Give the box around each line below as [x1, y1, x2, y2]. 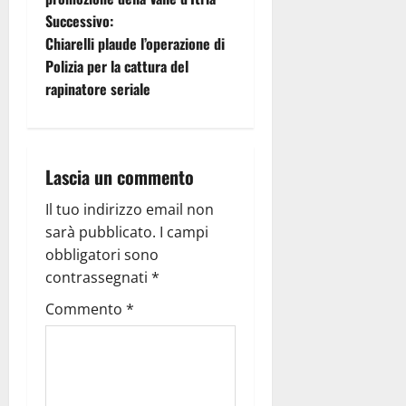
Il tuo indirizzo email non [45, 198, 214, 219]
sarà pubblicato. [45, 221, 156, 242]
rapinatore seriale [45, 77, 150, 100]
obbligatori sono [45, 244, 159, 265]
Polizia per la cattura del [45, 54, 188, 77]
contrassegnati [45, 266, 151, 287]
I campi [159, 221, 208, 242]
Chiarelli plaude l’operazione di [45, 32, 225, 54]
